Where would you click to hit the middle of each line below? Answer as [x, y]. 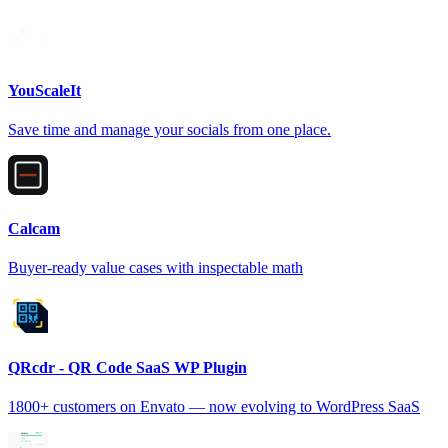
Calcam [34, 229]
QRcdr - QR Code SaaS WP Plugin [127, 367]
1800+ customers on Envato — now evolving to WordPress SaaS [214, 406]
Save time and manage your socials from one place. [169, 129]
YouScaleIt [44, 90]
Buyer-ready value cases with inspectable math [155, 268]
